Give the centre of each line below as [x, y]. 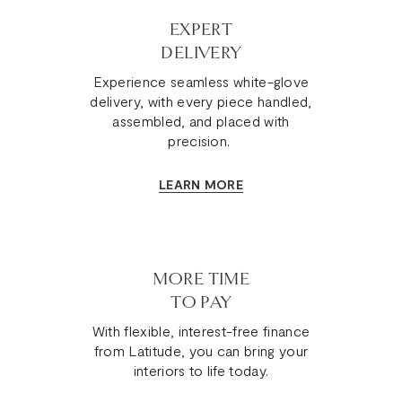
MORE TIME [201, 280]
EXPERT [201, 30]
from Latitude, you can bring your [201, 351]
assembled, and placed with [201, 121]
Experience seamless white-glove [201, 82]
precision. [201, 141]
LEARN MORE [201, 185]
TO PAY [201, 303]
